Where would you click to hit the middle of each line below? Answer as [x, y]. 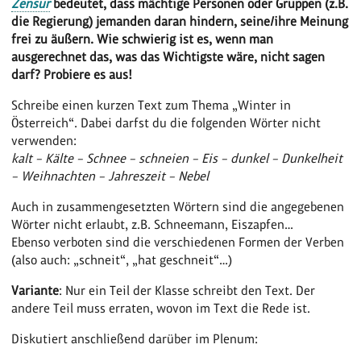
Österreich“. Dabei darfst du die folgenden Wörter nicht [166, 122]
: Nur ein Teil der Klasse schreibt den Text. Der [187, 290]
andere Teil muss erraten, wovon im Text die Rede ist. [161, 308]
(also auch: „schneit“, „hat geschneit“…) [122, 259]
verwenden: [44, 140]
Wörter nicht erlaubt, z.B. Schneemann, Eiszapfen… [153, 224]
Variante [35, 290]
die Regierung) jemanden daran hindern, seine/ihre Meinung [180, 21]
